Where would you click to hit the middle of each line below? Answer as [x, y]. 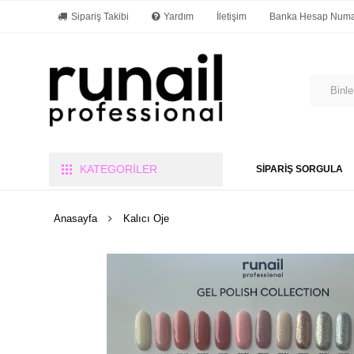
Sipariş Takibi [100, 17]
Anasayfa [75, 219]
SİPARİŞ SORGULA [299, 169]
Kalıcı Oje [146, 219]
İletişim [232, 17]
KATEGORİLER [119, 169]
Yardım [179, 17]
